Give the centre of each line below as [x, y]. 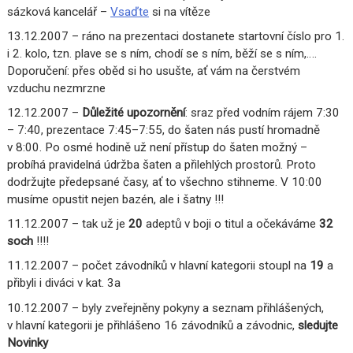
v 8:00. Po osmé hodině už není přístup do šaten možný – [158, 148]
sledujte [318, 325]
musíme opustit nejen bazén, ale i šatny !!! [116, 200]
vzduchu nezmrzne [57, 88]
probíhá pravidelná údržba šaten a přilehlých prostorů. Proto [162, 165]
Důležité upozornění [134, 113]
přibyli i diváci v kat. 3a [64, 283]
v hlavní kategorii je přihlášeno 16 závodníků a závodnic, [153, 325]
